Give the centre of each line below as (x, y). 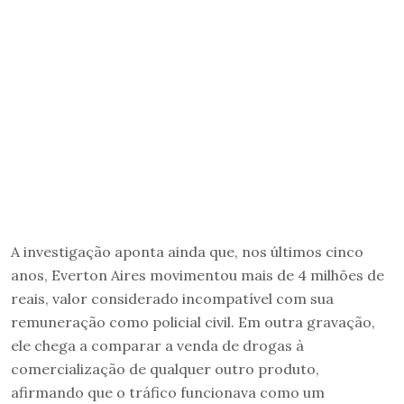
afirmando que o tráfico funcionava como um (168, 392)
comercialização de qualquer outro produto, (165, 368)
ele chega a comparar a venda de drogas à (157, 345)
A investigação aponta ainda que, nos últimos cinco (187, 251)
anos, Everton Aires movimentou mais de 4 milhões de (197, 275)
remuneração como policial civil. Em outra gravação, (193, 321)
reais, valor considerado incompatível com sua (172, 298)
